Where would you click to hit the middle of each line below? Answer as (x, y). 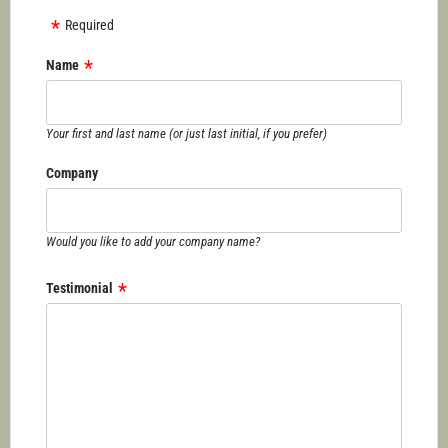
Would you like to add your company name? (153, 241)
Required (89, 25)
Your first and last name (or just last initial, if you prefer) (186, 133)
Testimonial (79, 288)
